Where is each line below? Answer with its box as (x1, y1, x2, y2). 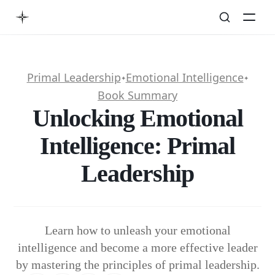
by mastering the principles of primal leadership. (15, 258, 260, 271)
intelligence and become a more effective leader (17, 241, 258, 254)
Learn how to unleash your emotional (44, 223, 231, 237)
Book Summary (98, 88, 177, 103)
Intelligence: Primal (40, 132, 235, 160)
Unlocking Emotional (32, 104, 243, 132)
